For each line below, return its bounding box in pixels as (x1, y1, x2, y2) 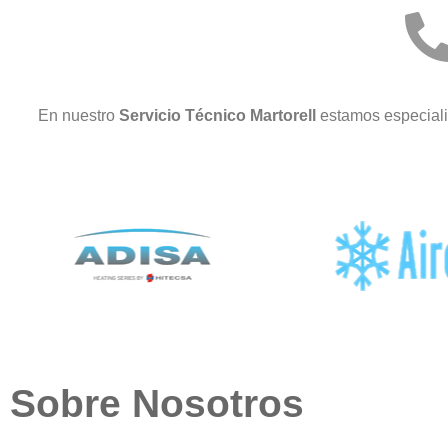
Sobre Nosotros (10, 381, 304, 425)
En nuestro (38, 106, 119, 124)
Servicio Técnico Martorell (119, 106, 320, 124)
